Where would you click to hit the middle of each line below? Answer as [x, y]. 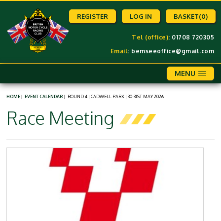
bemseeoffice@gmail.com [173, 51]
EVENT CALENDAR [44, 96]
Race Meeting [60, 117]
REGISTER [93, 16]
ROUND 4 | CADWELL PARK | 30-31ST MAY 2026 [116, 96]
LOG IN [141, 16]
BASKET [186, 16]
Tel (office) [150, 37]
